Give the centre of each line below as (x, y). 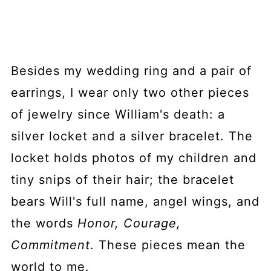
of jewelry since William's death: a (118, 115)
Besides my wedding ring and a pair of (131, 71)
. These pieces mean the (168, 245)
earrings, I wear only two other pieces (130, 93)
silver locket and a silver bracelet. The (132, 136)
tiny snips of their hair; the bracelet (122, 180)
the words (44, 224)
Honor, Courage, (129, 224)
